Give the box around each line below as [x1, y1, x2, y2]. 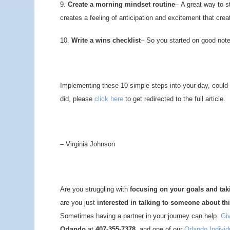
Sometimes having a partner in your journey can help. [60, 212, 221, 220]
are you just [60, 199, 97, 206]
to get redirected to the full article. [123, 95, 225, 103]
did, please [60, 95, 94, 103]
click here [94, 95, 123, 103]
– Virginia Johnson [60, 140, 115, 148]
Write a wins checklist [71, 36, 141, 44]
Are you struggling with [60, 185, 130, 193]
